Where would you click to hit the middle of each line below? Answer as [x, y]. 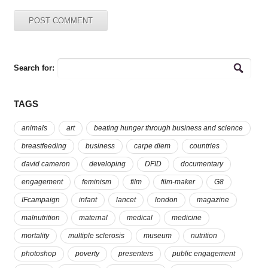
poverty [87, 253]
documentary [202, 164]
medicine [186, 217]
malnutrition [40, 217]
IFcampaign [40, 200]
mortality [35, 235]
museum [157, 235]
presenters [135, 253]
